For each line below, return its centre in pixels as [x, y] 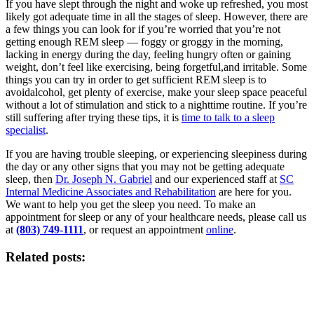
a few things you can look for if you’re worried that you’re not [143, 29]
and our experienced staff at [216, 179]
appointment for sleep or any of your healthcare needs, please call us [156, 217]
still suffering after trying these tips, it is [94, 118]
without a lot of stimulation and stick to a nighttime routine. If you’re [156, 105]
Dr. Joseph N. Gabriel [104, 179]
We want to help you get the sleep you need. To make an [131, 205]
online [220, 230]
